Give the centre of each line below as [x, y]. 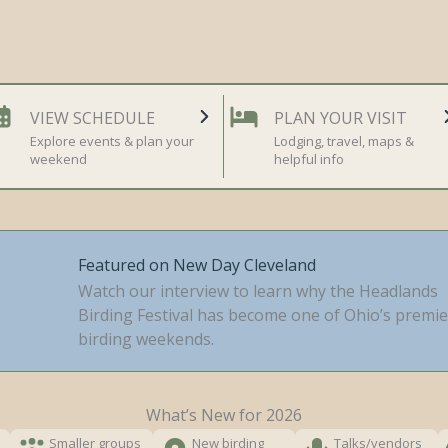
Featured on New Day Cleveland [197, 264]
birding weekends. [146, 338]
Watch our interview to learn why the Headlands [258, 290]
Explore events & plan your [112, 141]
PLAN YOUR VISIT [340, 118]
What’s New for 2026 [224, 415]
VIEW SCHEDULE [92, 118]
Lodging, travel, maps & [344, 141]
